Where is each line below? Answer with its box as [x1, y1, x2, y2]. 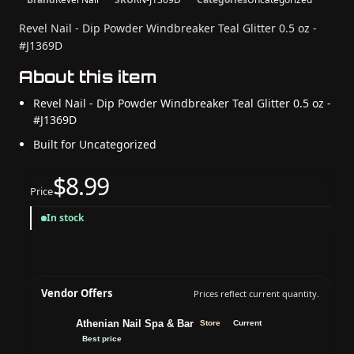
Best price [82, 334, 122, 343]
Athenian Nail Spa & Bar [76, 317, 194, 330]
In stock [47, 211, 84, 224]
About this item [19, 66, 157, 87]
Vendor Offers [41, 286, 112, 300]
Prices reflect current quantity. [194, 288, 319, 299]
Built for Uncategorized [33, 137, 156, 152]
